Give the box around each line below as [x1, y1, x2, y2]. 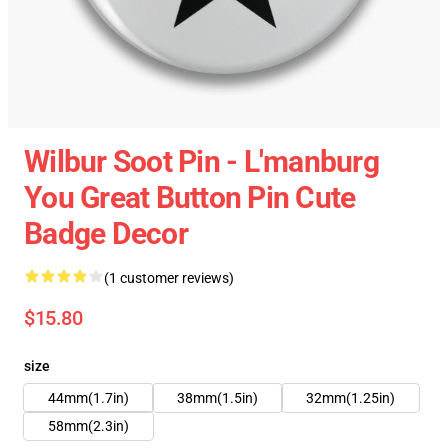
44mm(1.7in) [48, 390, 129, 406]
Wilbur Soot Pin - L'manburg [24, 144, 379, 179]
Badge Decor [24, 216, 188, 251]
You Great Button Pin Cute [24, 180, 356, 215]
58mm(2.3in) [48, 418, 129, 434]
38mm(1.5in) [177, 390, 258, 406]
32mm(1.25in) [306, 390, 395, 406]
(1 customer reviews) [104, 270, 234, 286]
